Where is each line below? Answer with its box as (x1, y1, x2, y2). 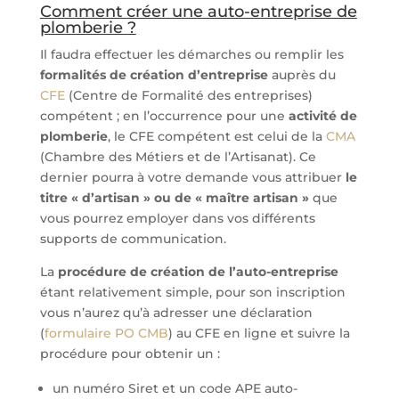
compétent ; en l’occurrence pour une (39, 108, 289, 124)
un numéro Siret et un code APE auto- (52, 380, 297, 396)
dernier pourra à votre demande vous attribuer (39, 169, 346, 185)
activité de (288, 108, 357, 124)
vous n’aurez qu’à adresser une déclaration (39, 305, 313, 321)
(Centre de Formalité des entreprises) (64, 87, 313, 103)
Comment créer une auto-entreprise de (39, 2, 357, 21)
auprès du (267, 67, 336, 83)
